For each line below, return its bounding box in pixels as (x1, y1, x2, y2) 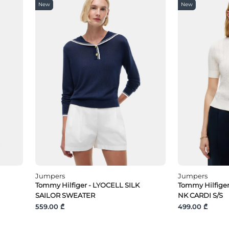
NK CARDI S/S (177, 191, 223, 199)
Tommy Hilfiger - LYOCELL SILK (35, 180, 140, 189)
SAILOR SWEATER (35, 191, 96, 199)
